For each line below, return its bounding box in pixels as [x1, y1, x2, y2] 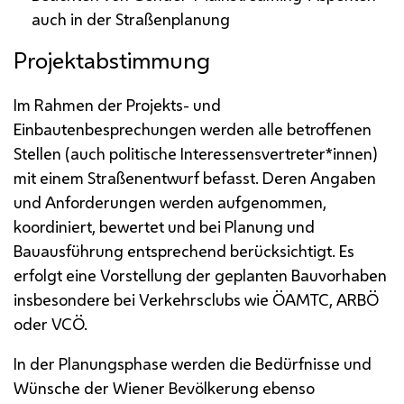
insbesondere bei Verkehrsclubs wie [14, 288, 272, 310]
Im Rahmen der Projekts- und [14, 93, 221, 115]
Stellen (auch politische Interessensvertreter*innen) [14, 142, 378, 164]
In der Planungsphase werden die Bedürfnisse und [14, 352, 372, 374]
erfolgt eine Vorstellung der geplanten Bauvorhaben [14, 263, 387, 286]
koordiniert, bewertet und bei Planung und [14, 215, 315, 237]
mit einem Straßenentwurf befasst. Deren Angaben [14, 166, 376, 188]
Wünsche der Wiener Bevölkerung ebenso [14, 376, 315, 399]
